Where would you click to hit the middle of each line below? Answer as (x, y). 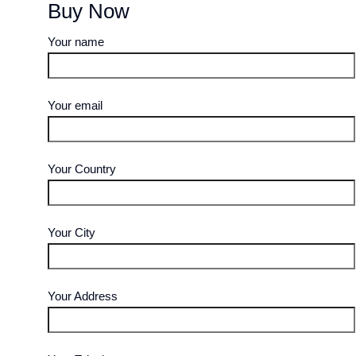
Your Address (82, 296)
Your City (71, 232)
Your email (75, 105)
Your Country (81, 169)
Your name (75, 42)
